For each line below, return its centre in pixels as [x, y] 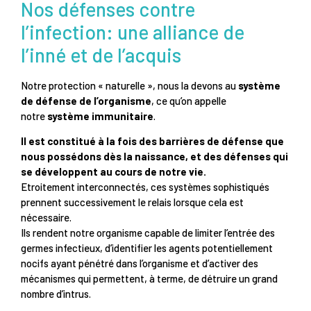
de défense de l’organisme [86, 100]
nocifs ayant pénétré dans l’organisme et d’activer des [140, 263]
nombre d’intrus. [56, 294]
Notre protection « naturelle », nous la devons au [129, 85]
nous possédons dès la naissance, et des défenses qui [154, 156]
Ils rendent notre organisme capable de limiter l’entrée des [148, 233]
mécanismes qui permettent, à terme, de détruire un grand [149, 278]
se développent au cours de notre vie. [114, 171]
